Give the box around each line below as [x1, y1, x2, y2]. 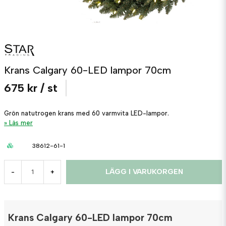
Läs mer [9, 119, 33, 127]
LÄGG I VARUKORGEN [105, 167, 183, 177]
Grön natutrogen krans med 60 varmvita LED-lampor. [4, 109, 169, 117]
